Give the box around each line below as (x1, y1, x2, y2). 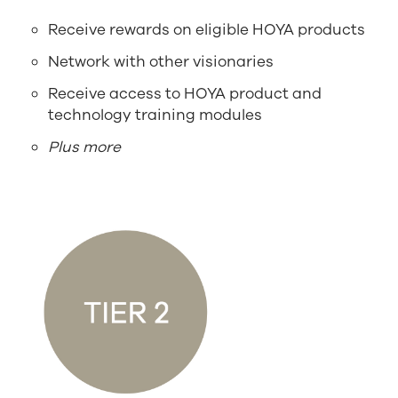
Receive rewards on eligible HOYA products (48, 20, 366, 41)
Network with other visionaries (48, 52, 275, 73)
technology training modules (48, 105, 263, 126)
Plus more (48, 137, 122, 158)
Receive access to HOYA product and (48, 84, 322, 105)
